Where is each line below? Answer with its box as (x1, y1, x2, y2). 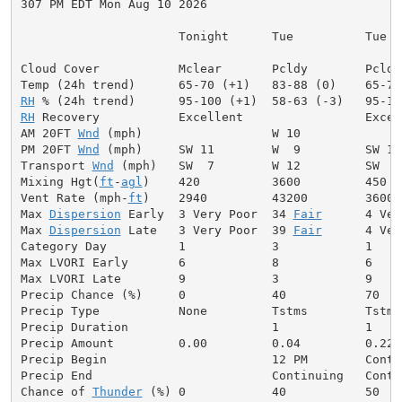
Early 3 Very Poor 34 (120, 206, 293, 221)
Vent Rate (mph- (20, 190, 128, 205)
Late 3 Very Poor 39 (120, 223, 293, 237)
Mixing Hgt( (20, 174, 100, 188)
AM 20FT (20, 126, 78, 140)
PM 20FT (20, 142, 78, 156)
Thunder (92, 384, 143, 398)
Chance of (20, 384, 92, 398)
